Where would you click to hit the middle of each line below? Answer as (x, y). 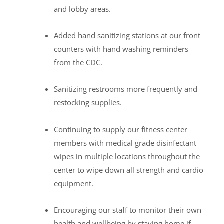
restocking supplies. (88, 103)
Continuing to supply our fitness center (120, 129)
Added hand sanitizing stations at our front (127, 36)
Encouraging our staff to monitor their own (127, 210)
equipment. (73, 183)
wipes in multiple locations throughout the (127, 156)
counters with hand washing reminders (121, 49)
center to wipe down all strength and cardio (128, 170)
